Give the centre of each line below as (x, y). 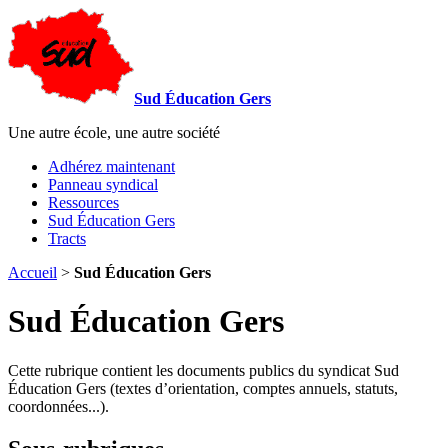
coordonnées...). (58, 406)
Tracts (67, 238)
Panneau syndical (103, 184)
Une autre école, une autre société (114, 132)
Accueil (32, 272)
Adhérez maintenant (111, 166)
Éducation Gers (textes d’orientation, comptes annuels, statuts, (203, 388)
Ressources (83, 202)
